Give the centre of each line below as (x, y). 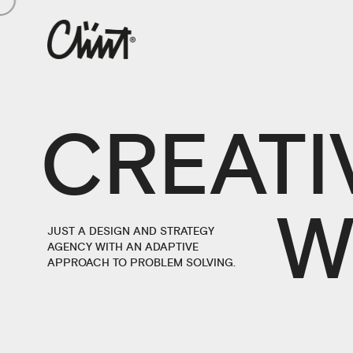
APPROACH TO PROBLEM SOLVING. (141, 263)
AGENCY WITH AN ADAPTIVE (123, 247)
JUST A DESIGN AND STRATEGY (131, 231)
